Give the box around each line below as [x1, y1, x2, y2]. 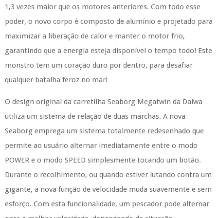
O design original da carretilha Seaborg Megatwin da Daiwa [5, 97, 202, 106]
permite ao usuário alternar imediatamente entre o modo [5, 141, 198, 150]
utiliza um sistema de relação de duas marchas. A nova [5, 112, 185, 121]
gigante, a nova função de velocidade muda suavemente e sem [5, 185, 212, 194]
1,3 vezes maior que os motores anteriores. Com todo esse [5, 2, 200, 11]
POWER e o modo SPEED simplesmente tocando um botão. [5, 156, 201, 164]
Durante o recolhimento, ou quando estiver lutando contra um [5, 170, 212, 179]
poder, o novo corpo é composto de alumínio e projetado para [5, 17, 213, 26]
